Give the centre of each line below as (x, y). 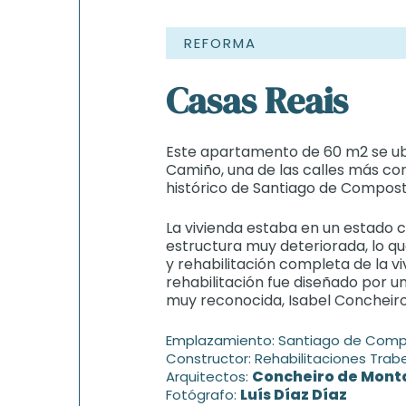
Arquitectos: (209, 377)
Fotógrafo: (203, 395)
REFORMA (220, 43)
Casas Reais (257, 101)
